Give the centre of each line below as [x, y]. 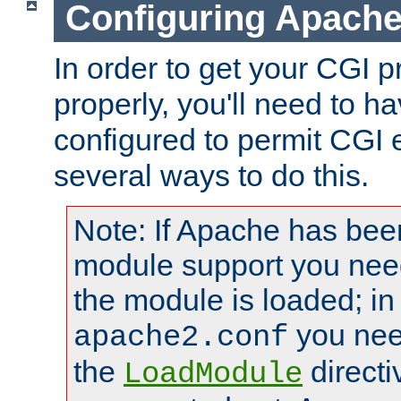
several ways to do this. [211, 176]
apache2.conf [181, 338]
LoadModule [213, 375]
